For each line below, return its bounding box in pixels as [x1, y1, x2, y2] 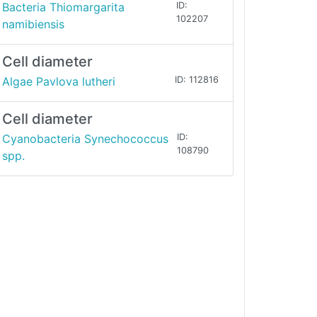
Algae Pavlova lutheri [2, 74, 115, 89]
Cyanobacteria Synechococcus [2, 132, 168, 146]
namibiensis [2, 17, 64, 32]
